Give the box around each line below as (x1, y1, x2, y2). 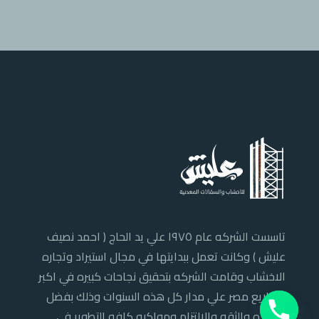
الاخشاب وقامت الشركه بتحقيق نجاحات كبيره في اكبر (38, 266, 286, 288)
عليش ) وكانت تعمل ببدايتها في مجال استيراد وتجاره (42, 246, 286, 268)
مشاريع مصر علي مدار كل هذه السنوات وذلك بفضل (46, 286, 286, 308)
